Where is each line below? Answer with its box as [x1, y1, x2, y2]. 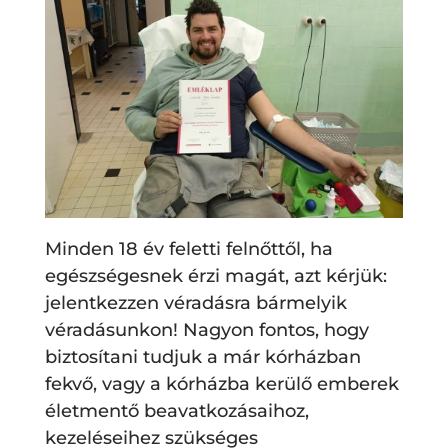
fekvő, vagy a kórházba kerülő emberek [44, 373, 399, 396]
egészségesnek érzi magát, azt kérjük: [44, 265, 387, 288]
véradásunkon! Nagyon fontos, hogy [44, 319, 369, 342]
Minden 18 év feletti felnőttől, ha [44, 238, 333, 261]
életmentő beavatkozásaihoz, [44, 400, 309, 423]
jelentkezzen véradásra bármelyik [44, 292, 347, 315]
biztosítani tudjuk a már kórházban [44, 346, 361, 369]
